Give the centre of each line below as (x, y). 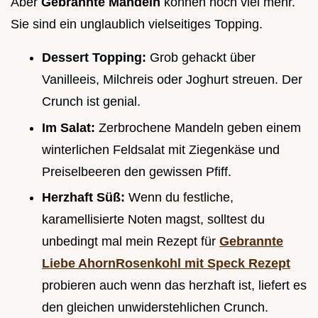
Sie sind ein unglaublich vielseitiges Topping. (137, 24)
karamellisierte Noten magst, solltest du (153, 220)
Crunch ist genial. (91, 101)
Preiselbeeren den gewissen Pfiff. (137, 171)
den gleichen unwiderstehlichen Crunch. (155, 308)
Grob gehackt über (203, 57)
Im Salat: (70, 127)
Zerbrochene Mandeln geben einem (200, 127)
